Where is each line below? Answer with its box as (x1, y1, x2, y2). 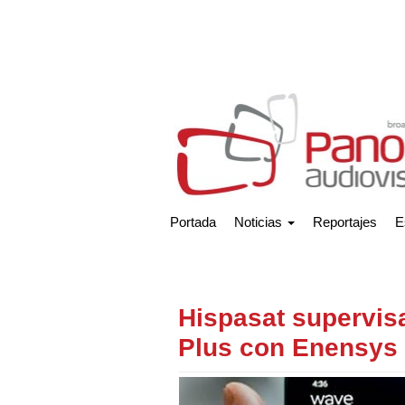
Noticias (234, 213, 286, 230)
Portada (170, 213, 216, 230)
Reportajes (313, 213, 377, 230)
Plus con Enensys (178, 333, 398, 362)
